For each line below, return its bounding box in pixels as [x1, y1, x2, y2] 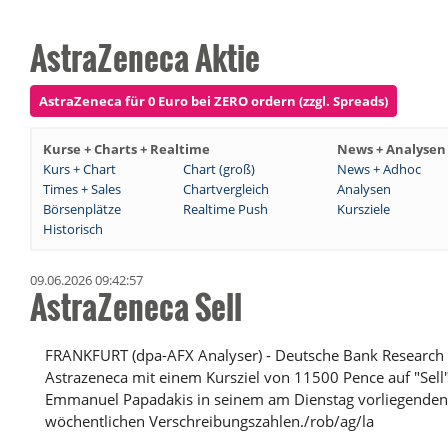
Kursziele [337, 200, 390, 219]
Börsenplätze [43, 200, 121, 219]
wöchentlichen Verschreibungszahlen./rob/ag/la [45, 411, 374, 432]
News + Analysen [337, 140, 446, 159]
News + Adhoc [337, 160, 421, 179]
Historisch [43, 220, 103, 239]
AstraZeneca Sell [30, 283, 242, 331]
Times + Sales [43, 180, 121, 199]
